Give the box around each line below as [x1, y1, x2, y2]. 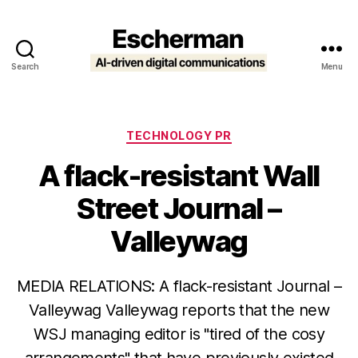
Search [11, 62, 39, 71]
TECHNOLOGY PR [126, 129, 232, 142]
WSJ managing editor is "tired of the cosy [33, 324, 325, 344]
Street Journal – [77, 190, 281, 226]
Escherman [178, 70, 254, 88]
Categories [178, 124, 249, 141]
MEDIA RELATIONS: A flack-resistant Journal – [16, 276, 342, 296]
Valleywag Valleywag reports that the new [29, 300, 329, 320]
